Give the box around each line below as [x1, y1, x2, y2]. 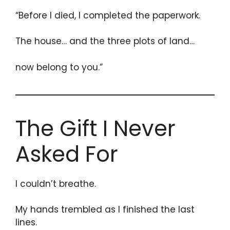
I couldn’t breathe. [15, 177, 96, 190]
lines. [15, 216, 37, 229]
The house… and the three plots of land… [15, 35, 195, 48]
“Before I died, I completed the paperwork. [15, 9, 200, 22]
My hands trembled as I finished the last [15, 203, 195, 216]
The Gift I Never [15, 113, 176, 144]
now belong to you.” [15, 61, 103, 73]
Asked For [15, 139, 118, 169]
